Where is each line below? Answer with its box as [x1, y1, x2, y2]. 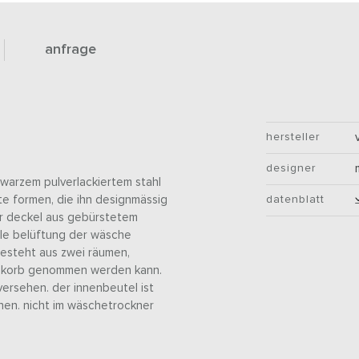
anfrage [45, 42, 96, 58]
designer [266, 163, 317, 175]
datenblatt [266, 194, 325, 206]
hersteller [266, 131, 321, 143]
